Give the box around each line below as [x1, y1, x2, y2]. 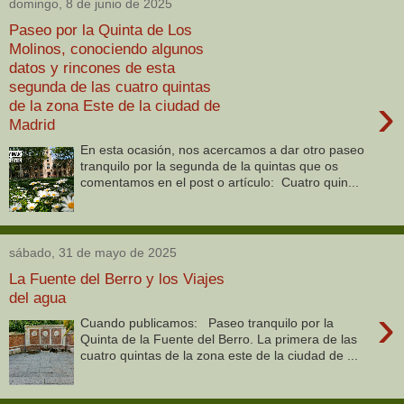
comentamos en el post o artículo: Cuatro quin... [80, 175, 360, 190]
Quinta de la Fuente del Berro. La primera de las [80, 332, 358, 347]
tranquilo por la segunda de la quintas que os [80, 159, 339, 174]
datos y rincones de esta [9, 58, 175, 77]
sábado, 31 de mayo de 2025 [9, 245, 177, 261]
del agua [9, 288, 66, 307]
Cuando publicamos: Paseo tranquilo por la [80, 316, 335, 331]
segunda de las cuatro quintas [9, 77, 211, 96]
